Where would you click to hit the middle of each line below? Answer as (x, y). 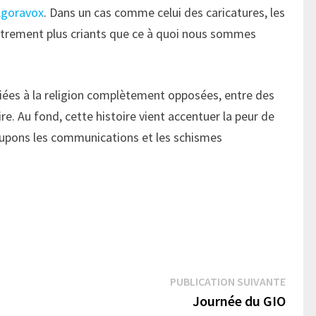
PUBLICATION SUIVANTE (228, 281)
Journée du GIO (239, 300)
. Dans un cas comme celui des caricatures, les (165, 12)
